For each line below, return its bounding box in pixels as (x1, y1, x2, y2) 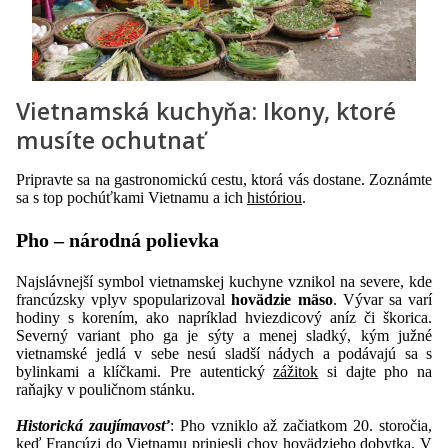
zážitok (273, 362, 319, 380)
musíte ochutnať (16, 123, 205, 156)
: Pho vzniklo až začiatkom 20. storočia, (169, 416, 433, 434)
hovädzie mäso (231, 290, 333, 308)
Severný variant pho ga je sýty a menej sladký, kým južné (16, 326, 432, 344)
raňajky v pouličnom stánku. (16, 380, 195, 398)
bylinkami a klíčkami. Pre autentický (16, 362, 274, 380)
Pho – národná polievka (16, 228, 219, 251)
